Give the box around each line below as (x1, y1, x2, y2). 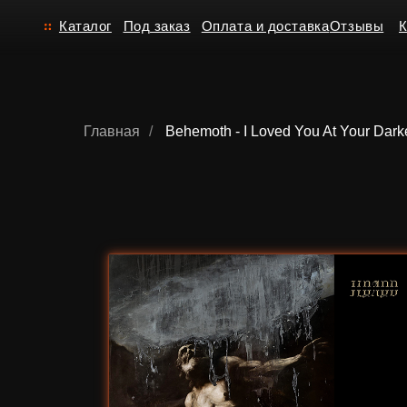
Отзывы (293, 16, 343, 31)
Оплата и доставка (179, 16, 294, 31)
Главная (84, 124, 140, 139)
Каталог (52, 16, 100, 31)
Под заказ (109, 16, 171, 31)
